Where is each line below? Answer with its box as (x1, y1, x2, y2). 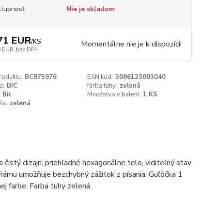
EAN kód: (87, 73, 113, 81)
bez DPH (15, 46, 39, 53)
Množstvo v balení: (87, 90, 141, 99)
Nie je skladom (66, 4, 115, 14)
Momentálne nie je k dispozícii (80, 39, 182, 49)
